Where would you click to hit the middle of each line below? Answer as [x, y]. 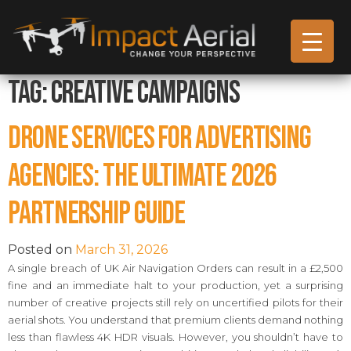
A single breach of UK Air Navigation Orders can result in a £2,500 [175, 268]
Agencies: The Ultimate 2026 [143, 176]
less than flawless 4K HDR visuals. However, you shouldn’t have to [175, 337]
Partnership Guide [97, 213]
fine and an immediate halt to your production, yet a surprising [175, 285]
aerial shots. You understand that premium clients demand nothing [175, 319]
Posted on [42, 249]
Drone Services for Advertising [159, 138]
